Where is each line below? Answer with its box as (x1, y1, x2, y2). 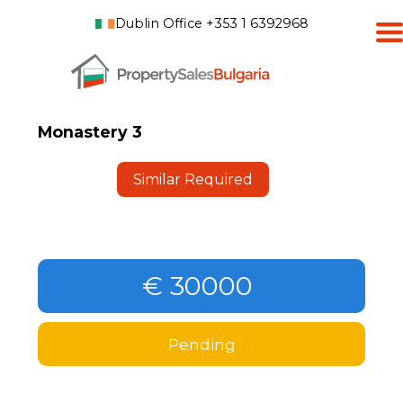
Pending (167, 334, 236, 354)
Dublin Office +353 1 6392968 (114, 15, 309, 31)
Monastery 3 (38, 121, 143, 141)
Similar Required (132, 170, 253, 188)
